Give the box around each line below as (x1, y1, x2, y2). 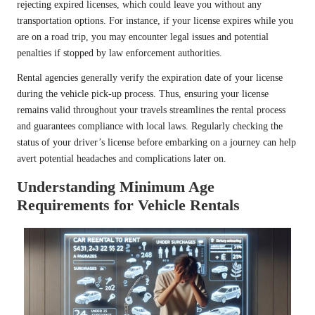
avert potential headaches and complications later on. (17, 153, 226, 164)
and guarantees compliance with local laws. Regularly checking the (17, 120, 283, 131)
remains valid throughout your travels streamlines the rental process (17, 104, 285, 115)
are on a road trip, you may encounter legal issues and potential (17, 31, 269, 42)
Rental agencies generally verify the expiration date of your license (17, 72, 283, 83)
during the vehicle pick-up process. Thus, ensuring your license (17, 88, 269, 99)
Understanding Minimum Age (17, 177, 214, 195)
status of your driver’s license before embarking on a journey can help (17, 136, 296, 148)
